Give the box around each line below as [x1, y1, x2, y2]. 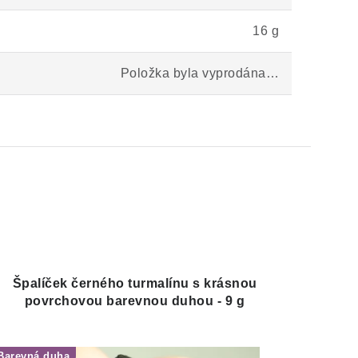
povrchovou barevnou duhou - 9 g [24, 294, 245, 308]
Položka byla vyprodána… [120, 66, 279, 80]
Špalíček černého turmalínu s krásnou [12, 276, 257, 290]
